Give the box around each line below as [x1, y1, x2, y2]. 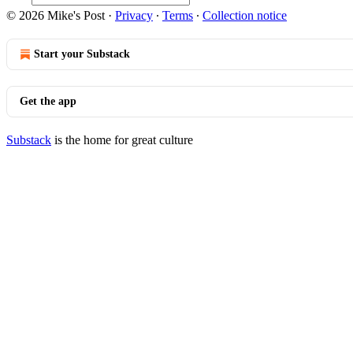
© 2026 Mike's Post [6, 9, 105, 22]
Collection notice [203, 9, 287, 22]
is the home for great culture [51, 133, 193, 147]
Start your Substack [34, 48, 130, 60]
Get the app [20, 95, 76, 107]
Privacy [115, 9, 153, 22]
